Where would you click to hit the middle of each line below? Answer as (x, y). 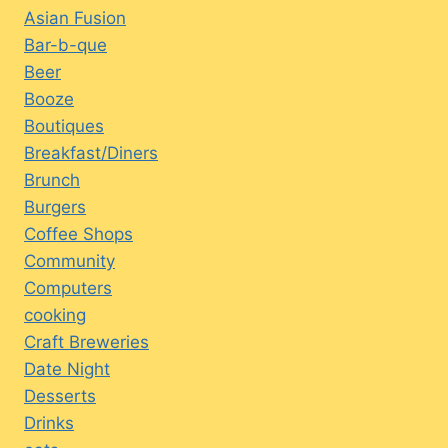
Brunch (52, 179)
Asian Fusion (75, 17)
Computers (68, 287)
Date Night (67, 368)
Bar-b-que (65, 44)
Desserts (60, 395)
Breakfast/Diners (91, 152)
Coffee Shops (78, 233)
